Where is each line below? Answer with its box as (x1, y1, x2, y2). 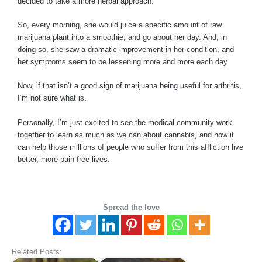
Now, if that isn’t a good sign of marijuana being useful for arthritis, (18, 81, 242, 91)
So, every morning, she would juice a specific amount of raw (18, 20, 222, 30)
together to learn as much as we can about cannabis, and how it (18, 130, 234, 139)
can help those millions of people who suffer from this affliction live (18, 142, 243, 151)
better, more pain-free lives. (18, 154, 110, 164)
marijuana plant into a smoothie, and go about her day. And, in (18, 33, 227, 42)
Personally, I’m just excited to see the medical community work (18, 118, 232, 127)
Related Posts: (12, 247, 62, 257)
